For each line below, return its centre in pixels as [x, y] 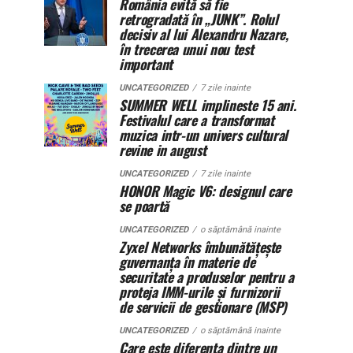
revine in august [163, 150]
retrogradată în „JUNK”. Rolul [199, 19]
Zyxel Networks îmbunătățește [200, 247]
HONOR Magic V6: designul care [205, 191]
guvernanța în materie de [187, 262]
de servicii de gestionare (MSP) [203, 307]
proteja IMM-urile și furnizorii [200, 292]
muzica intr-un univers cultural [204, 135]
